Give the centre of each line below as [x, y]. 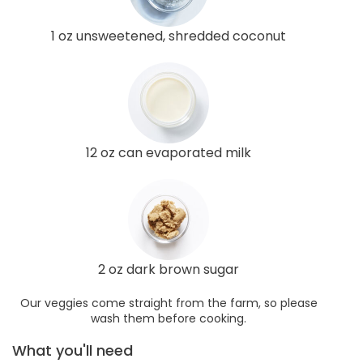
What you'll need [73, 350]
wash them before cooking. [169, 318]
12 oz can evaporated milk [169, 152]
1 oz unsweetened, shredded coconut [169, 36]
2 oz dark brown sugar [169, 269]
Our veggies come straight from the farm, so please [169, 303]
